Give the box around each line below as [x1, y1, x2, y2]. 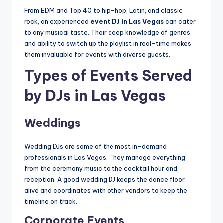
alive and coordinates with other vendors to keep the [24, 186, 187, 195]
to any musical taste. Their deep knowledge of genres [24, 28, 190, 37]
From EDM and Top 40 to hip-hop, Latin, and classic [24, 6, 183, 15]
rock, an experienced [24, 17, 90, 26]
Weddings [24, 116, 81, 130]
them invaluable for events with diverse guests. [24, 50, 170, 59]
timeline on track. [24, 197, 77, 206]
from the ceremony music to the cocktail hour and [24, 164, 177, 173]
